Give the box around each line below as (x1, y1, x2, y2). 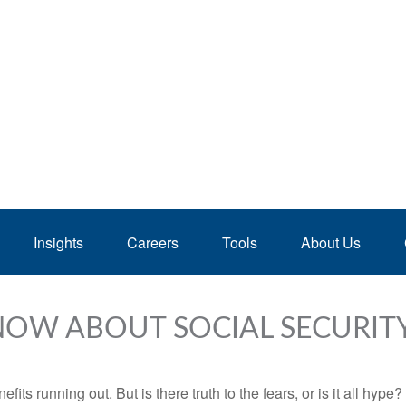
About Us (301, 232, 361, 253)
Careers (127, 232, 179, 253)
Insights (34, 232, 83, 253)
